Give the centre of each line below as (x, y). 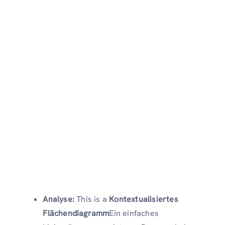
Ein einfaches (134, 213)
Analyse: (59, 199)
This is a (92, 199)
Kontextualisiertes (144, 199)
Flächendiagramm (76, 213)
